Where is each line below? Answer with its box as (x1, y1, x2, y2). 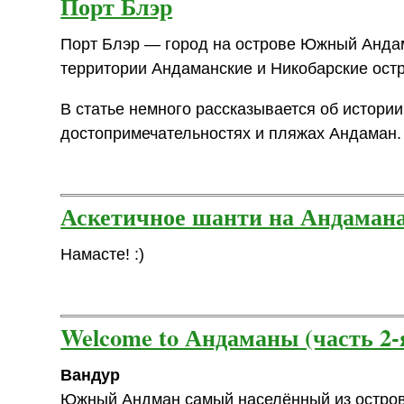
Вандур (60, 365, 121, 384)
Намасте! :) (60, 244, 145, 263)
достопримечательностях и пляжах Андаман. (60, 124, 402, 142)
